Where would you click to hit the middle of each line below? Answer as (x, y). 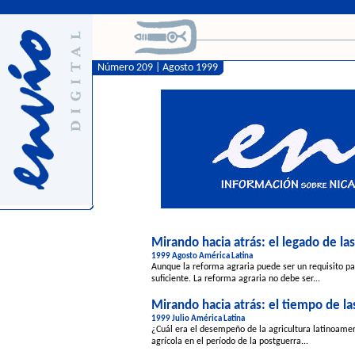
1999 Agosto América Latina (202, 256)
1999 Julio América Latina (198, 319)
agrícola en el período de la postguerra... (230, 342)
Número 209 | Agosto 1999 (155, 68)
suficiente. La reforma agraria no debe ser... (236, 279)
